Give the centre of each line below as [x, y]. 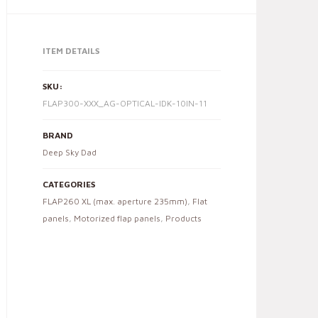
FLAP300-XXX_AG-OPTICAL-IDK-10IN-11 [125, 104]
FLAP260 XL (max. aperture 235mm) [115, 202]
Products [183, 219]
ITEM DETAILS [71, 51]
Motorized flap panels [117, 219]
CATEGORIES [69, 185]
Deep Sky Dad [70, 153]
